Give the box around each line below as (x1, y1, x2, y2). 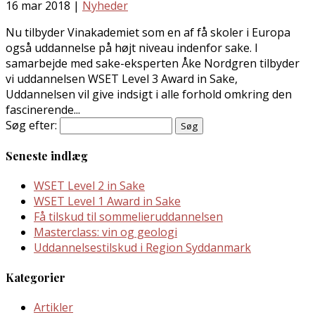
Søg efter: (6, 117, 57, 133)
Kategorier (6, 269, 65, 285)
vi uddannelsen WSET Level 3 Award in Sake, (6, 70, 238, 86)
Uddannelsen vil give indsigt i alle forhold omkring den (6, 86, 292, 102)
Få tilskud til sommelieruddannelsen (34, 209, 223, 225)
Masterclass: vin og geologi (34, 224, 177, 240)
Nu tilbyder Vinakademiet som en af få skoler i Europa (6, 24, 290, 40)
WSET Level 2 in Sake (34, 178, 145, 194)
